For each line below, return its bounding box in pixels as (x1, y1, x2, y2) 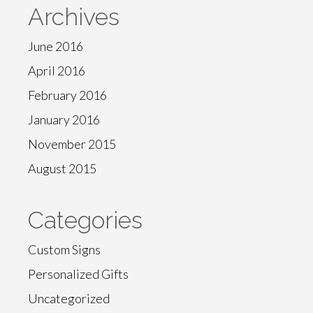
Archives (28, 3, 119, 31)
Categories (28, 206, 143, 234)
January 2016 (28, 112, 100, 127)
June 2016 (28, 38, 83, 54)
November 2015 (28, 136, 116, 152)
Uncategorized (28, 291, 110, 306)
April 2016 (28, 63, 85, 78)
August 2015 (28, 161, 96, 176)
